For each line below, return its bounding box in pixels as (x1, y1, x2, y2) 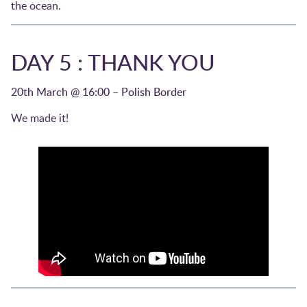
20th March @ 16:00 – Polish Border (11, 84, 186, 99)
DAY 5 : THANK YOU (11, 46, 215, 77)
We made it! (11, 110, 69, 125)
